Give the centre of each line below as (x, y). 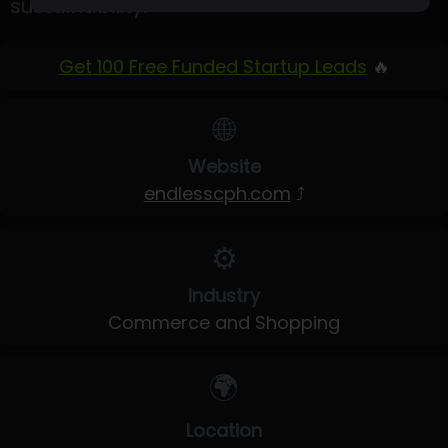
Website (224, 166)
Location (224, 430)
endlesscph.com (217, 193)
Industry (224, 295)
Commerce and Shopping (224, 322)
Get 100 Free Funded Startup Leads (212, 66)
